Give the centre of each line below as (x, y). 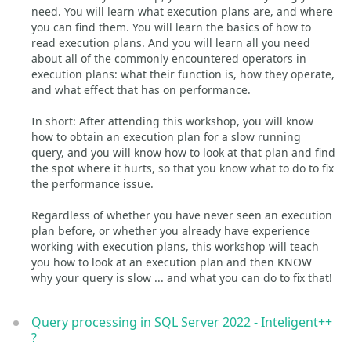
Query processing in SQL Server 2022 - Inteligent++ (182, 322)
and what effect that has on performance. (141, 90)
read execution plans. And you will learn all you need (171, 43)
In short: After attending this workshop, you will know (172, 121)
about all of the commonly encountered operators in (169, 58)
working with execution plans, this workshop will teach (175, 246)
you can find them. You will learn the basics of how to (171, 27)
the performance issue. (92, 184)
